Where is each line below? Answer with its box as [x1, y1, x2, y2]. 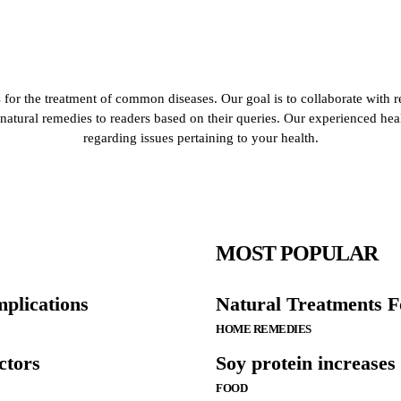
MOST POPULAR [216, 242, 378, 266]
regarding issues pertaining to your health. [82, 131, 319, 145]
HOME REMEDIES [216, 322, 311, 337]
